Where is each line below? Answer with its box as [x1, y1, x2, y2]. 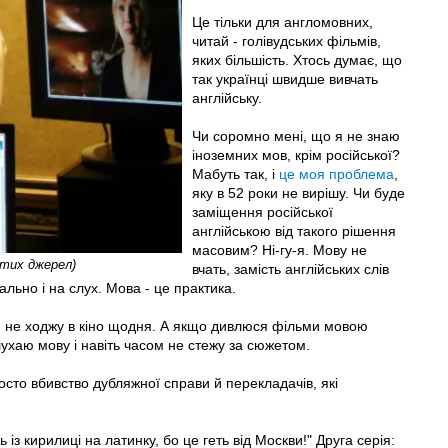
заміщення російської [191, 203, 333, 220]
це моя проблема [278, 165, 394, 182]
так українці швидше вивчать [191, 70, 378, 87]
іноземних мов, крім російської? [191, 146, 400, 163]
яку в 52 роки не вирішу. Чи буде [191, 184, 405, 201]
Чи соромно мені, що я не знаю [191, 127, 400, 144]
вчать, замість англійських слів [191, 260, 389, 277]
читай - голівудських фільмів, [191, 32, 381, 49]
